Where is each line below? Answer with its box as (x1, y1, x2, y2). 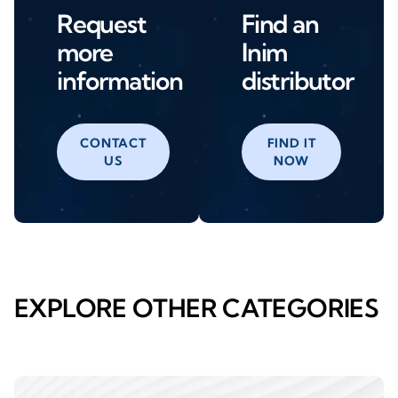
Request (57, 8, 147, 40)
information (57, 65, 183, 97)
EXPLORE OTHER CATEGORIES (14, 292, 379, 324)
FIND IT (267, 135, 316, 152)
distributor (242, 65, 354, 97)
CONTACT (80, 135, 147, 152)
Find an (242, 8, 319, 40)
